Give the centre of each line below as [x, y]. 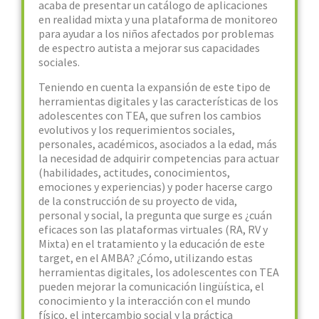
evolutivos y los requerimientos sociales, [137, 130]
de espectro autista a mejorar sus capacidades [149, 48]
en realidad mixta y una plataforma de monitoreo [158, 19]
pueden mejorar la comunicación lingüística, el [151, 286]
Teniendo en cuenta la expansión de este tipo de [155, 87]
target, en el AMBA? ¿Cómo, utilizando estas [146, 258]
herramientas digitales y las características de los [158, 101]
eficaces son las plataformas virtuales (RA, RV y [153, 229]
